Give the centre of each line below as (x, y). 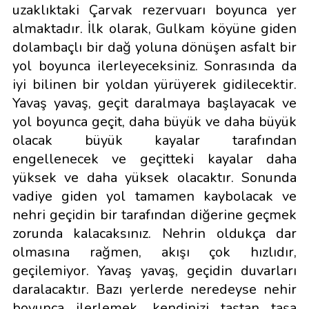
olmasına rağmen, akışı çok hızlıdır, (154, 252)
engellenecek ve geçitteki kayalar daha (154, 159)
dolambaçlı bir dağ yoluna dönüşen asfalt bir (154, 47)
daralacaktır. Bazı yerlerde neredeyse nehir (154, 289)
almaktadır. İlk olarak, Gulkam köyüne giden (154, 28)
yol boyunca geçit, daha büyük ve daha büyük (154, 121)
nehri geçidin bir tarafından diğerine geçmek (154, 215)
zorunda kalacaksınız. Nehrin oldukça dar (154, 233)
